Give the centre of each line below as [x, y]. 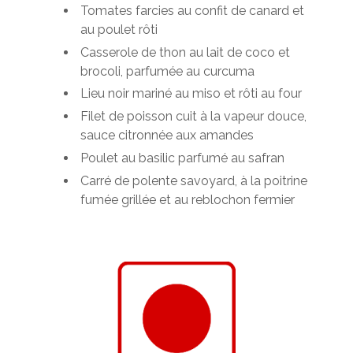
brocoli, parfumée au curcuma [167, 71]
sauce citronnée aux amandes [167, 136]
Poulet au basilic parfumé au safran [182, 158]
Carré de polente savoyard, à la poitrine [194, 180]
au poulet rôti [119, 29]
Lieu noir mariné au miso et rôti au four [191, 94]
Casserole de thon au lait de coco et [185, 52]
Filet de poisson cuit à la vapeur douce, [193, 117]
